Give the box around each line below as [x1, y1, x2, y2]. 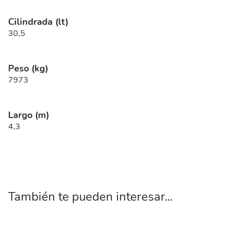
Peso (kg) [8, 62, 48, 74]
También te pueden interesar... [8, 188, 172, 205]
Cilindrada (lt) [8, 16, 68, 28]
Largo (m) [8, 109, 49, 121]
